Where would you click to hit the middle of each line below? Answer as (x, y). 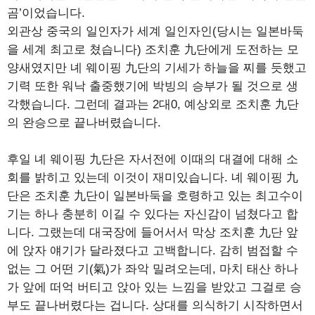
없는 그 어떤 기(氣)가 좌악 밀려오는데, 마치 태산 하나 (153, 269)
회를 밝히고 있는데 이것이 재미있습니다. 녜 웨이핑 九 (153, 178)
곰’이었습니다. (46, 13)
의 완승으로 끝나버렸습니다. (84, 123)
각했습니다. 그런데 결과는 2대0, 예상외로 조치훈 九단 (153, 105)
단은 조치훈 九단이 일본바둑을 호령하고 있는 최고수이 (155, 196)
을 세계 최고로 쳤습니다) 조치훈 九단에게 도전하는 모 (153, 50)
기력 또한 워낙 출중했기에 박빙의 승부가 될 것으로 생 (153, 86)
